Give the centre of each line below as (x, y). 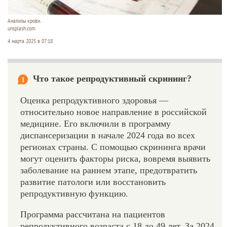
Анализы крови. (24, 21)
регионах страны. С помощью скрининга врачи (113, 147)
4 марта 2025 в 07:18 (30, 41)
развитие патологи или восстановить (93, 182)
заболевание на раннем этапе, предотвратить (109, 170)
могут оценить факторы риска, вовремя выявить (115, 158)
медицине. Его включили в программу (96, 123)
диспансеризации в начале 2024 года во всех (108, 135)
